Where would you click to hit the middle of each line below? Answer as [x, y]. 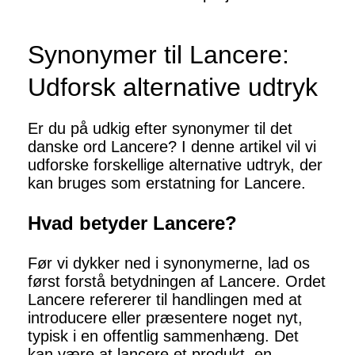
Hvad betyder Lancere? [132, 223]
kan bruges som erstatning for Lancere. [167, 183]
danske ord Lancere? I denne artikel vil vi [172, 147]
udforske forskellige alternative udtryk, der [175, 165]
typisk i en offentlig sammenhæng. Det [163, 336]
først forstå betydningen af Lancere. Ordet [177, 282]
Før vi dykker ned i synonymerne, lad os [169, 263]
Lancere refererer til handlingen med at [165, 300]
